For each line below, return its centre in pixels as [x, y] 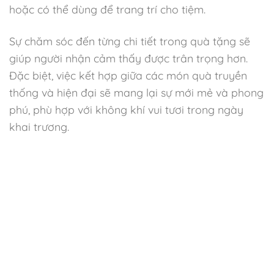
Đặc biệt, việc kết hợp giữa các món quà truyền [128, 75]
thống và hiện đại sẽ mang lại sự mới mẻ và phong [136, 92]
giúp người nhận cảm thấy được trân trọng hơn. [128, 58]
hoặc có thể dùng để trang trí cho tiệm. [107, 9]
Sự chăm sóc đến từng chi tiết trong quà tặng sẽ [130, 41]
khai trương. [39, 126]
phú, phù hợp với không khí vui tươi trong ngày [126, 109]
